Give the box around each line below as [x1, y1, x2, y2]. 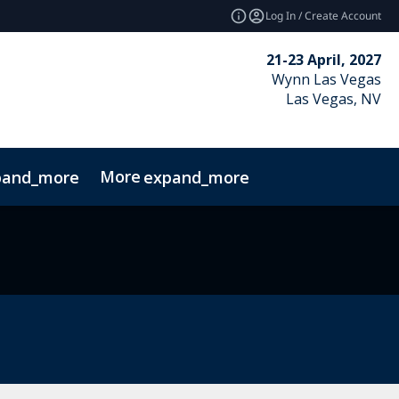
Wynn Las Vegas [271, 69, 381, 89]
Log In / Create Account [265, 8, 381, 23]
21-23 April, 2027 [265, 50, 381, 69]
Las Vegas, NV [285, 89, 381, 109]
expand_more [143, 166, 249, 188]
